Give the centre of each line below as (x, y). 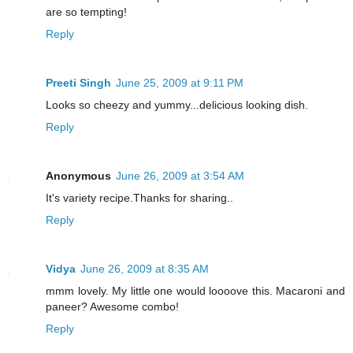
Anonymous (78, 176)
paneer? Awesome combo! (112, 307)
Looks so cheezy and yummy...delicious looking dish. (177, 105)
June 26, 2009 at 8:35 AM (145, 269)
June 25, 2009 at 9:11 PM (180, 83)
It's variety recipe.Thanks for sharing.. (139, 198)
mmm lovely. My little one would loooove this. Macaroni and (195, 291)
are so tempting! (86, 12)
